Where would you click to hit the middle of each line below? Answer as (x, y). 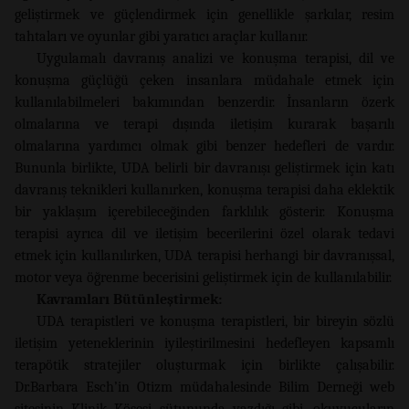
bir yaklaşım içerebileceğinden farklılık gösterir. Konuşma (204, 211)
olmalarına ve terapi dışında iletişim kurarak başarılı (204, 124)
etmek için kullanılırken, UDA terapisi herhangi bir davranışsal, (204, 255)
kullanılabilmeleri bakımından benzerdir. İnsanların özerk (204, 102)
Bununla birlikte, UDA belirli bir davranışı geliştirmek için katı (204, 168)
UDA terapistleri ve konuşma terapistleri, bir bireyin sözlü (215, 321)
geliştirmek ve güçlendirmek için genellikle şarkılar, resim (204, 14)
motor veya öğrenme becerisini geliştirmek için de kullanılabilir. (203, 277)
